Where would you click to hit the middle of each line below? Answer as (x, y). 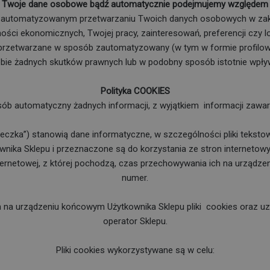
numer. (135, 177)
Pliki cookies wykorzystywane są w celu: (135, 250)
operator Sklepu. (135, 221)
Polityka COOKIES (135, 91)
